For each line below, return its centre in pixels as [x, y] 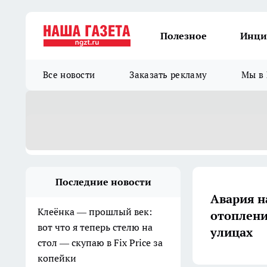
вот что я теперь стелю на [95, 227]
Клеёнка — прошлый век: [95, 212]
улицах [232, 232]
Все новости [69, 75]
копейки [57, 258]
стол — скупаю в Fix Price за [100, 243]
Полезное [184, 36]
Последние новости [103, 182]
